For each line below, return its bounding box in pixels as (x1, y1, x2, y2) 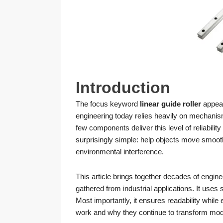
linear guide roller (140, 99, 201, 108)
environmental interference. (76, 147, 164, 156)
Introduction (76, 78, 170, 97)
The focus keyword (76, 99, 140, 108)
